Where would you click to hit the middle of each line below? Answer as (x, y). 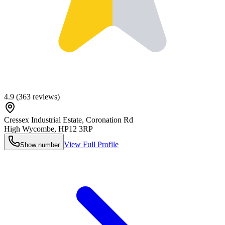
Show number (40, 145)
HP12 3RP (76, 129)
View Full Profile (91, 145)
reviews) (45, 97)
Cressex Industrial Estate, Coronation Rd (69, 120)
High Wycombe (29, 129)
